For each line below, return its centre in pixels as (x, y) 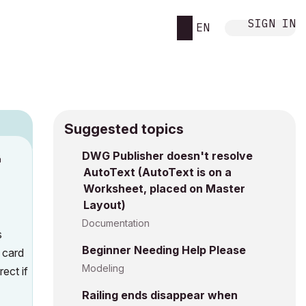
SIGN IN (272, 23)
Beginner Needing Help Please (164, 250)
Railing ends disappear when (160, 295)
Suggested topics (124, 129)
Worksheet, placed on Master (164, 189)
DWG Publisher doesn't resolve (167, 156)
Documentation (116, 223)
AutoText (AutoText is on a (157, 172)
